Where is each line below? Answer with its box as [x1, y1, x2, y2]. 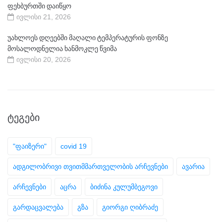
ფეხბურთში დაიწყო [7, 1, 71, 10]
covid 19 [60, 142, 87, 150]
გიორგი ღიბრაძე [102, 203, 158, 211]
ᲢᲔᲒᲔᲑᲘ [7, 111, 40, 123]
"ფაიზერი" [13, 142, 47, 150]
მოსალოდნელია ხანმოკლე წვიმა [7, 44, 117, 53]
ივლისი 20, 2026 [16, 55, 71, 63]
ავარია [182, 162, 205, 170]
